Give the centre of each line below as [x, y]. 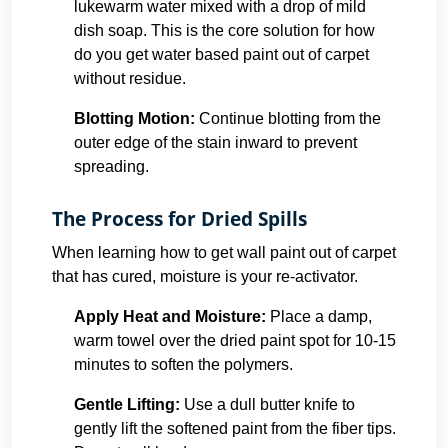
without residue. [130, 78]
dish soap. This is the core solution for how [224, 30]
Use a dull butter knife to [267, 404]
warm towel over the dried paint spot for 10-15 [235, 340]
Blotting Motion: [134, 118]
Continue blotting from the [290, 118]
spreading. [111, 166]
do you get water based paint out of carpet [221, 54]
